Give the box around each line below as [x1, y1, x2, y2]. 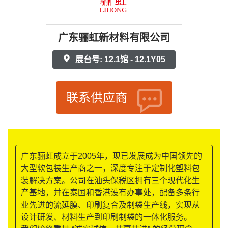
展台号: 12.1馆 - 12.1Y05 [73, 55, 165, 64]
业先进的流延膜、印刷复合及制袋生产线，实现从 [21, 201, 200, 210]
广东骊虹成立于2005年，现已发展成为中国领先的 [21, 152, 202, 161]
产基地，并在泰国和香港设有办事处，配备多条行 [21, 188, 200, 197]
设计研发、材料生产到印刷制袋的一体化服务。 [21, 213, 192, 222]
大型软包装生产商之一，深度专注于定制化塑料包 [21, 164, 200, 173]
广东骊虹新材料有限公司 [58, 32, 170, 44]
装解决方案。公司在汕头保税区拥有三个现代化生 [21, 176, 200, 185]
